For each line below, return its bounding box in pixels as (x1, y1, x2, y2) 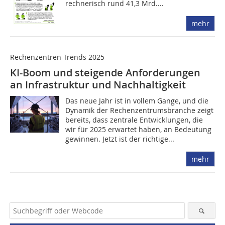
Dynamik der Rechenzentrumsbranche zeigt (65, 105, 214, 115)
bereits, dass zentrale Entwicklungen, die (65, 115, 203, 125)
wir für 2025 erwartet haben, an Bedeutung (65, 125, 212, 134)
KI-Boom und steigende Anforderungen (10, 66, 200, 79)
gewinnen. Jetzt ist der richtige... (65, 134, 175, 144)
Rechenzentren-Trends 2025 (10, 52, 104, 62)
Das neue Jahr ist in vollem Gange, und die (65, 96, 209, 105)
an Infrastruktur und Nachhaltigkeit (10, 78, 186, 91)
